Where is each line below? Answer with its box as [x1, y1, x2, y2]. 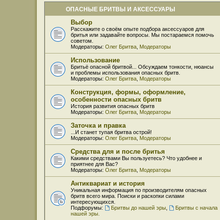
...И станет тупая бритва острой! [71, 129, 152, 135]
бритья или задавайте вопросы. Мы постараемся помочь [71, 31, 214, 38]
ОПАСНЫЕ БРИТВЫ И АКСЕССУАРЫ [65, 5, 175, 13]
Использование [71, 56, 120, 64]
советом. [71, 37, 93, 44]
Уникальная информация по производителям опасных [71, 187, 207, 193]
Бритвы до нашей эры [110, 204, 166, 211]
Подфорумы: [71, 204, 103, 211]
